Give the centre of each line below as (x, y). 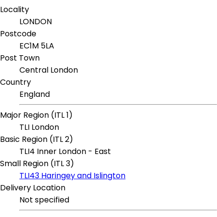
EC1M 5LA (37, 46)
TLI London (39, 127)
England (35, 94)
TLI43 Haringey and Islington (72, 176)
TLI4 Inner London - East (65, 152)
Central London (49, 70)
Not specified (44, 200)
